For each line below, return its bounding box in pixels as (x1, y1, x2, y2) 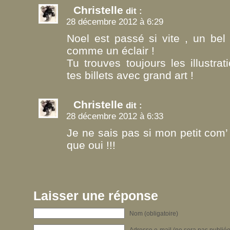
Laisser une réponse (33, 188, 158, 203)
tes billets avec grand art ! (67, 69, 194, 81)
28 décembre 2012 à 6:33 (66, 110, 163, 121)
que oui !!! (67, 139, 116, 151)
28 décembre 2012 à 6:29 (66, 16, 163, 27)
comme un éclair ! (67, 44, 155, 56)
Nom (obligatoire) (129, 209, 178, 217)
